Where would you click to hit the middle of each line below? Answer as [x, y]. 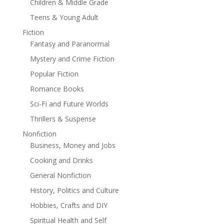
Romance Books [57, 89]
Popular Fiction [54, 74]
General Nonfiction [60, 175]
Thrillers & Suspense [63, 119]
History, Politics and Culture [74, 190]
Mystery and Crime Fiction [72, 59]
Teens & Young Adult [64, 17]
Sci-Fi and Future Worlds [69, 104]
